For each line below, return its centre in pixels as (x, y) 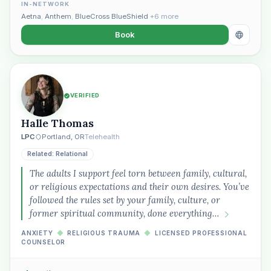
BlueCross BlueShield (112, 16)
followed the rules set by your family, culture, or (125, 200)
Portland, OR (63, 137)
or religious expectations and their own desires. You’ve (139, 187)
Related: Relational (57, 154)
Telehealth (102, 137)
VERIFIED (85, 95)
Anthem (58, 16)
